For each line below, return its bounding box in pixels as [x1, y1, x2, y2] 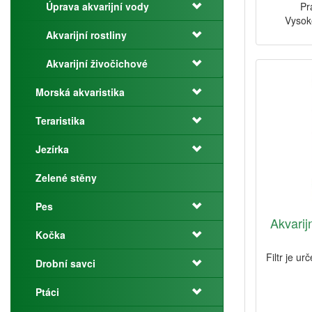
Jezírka [36, 142, 69, 156]
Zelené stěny [36, 171, 97, 185]
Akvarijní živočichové [46, 56, 148, 70]
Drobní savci [36, 256, 95, 270]
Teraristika [36, 114, 85, 127]
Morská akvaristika [36, 85, 125, 99]
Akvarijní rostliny [46, 28, 127, 42]
